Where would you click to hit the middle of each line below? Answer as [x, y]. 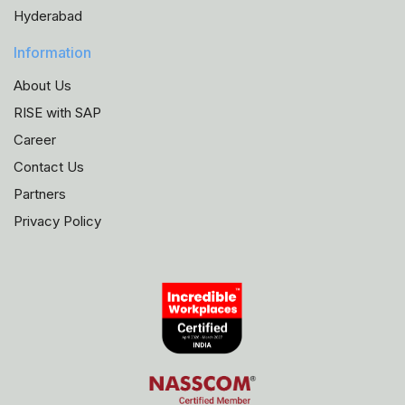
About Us [42, 86]
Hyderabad [48, 16]
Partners [40, 194]
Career [35, 140]
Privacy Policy [57, 221]
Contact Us [49, 167]
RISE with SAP [57, 113]
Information [52, 53]
